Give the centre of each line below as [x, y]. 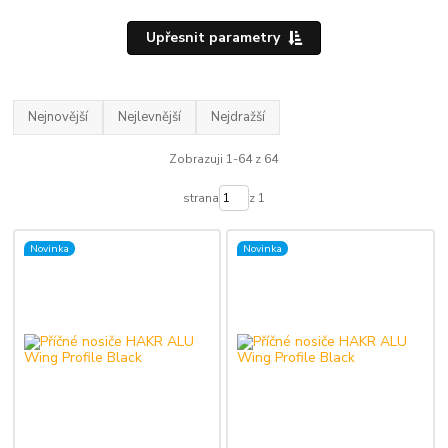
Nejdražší [238, 116]
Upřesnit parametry [212, 38]
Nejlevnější [150, 116]
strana [200, 198]
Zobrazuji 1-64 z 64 [224, 159]
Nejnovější [58, 116]
